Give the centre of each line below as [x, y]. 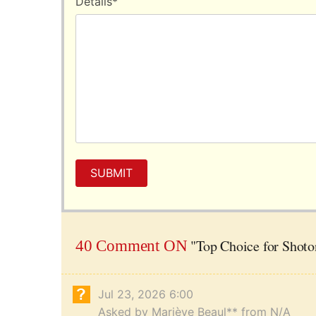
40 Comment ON [132, 246]
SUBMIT [111, 173]
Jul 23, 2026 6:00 [146, 294]
